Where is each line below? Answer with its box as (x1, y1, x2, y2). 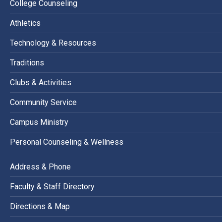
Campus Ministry (10, 117, 68, 127)
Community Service (10, 98, 77, 108)
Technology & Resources (10, 38, 96, 48)
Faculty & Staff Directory (10, 182, 95, 192)
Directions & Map (10, 202, 70, 212)
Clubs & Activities (10, 78, 71, 88)
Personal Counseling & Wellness (10, 137, 123, 147)
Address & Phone (10, 162, 71, 172)
